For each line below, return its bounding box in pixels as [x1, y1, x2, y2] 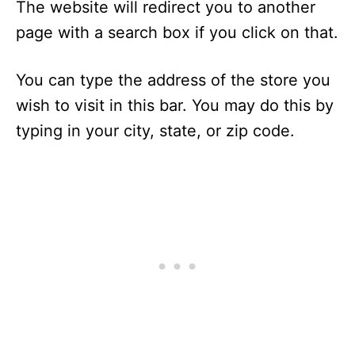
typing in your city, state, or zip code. [16, 120, 295, 140]
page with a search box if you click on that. [16, 22, 338, 42]
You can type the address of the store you [16, 70, 330, 90]
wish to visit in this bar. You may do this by [16, 95, 334, 115]
